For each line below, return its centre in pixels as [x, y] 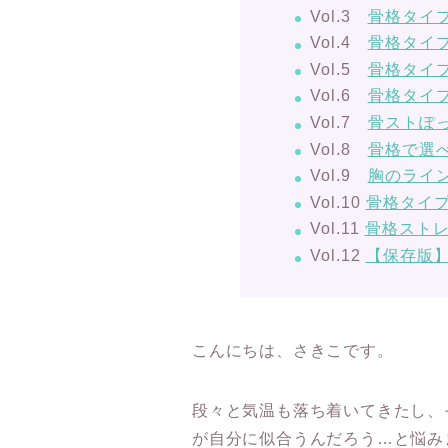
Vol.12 [337, 255]
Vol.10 [337, 202]
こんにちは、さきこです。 [293, 350]
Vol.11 [337, 229]
